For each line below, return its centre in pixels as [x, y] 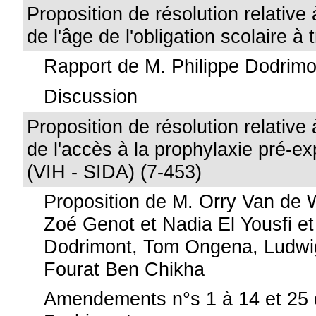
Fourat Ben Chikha [124, 269]
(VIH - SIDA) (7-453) [115, 172]
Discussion [91, 96]
